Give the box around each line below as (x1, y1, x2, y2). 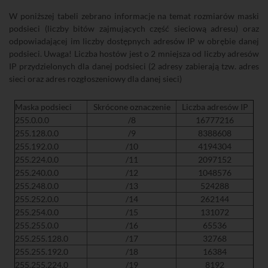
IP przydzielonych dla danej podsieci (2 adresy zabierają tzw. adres (9, 61, 259, 71)
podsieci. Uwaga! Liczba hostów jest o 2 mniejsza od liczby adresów (9, 48, 259, 59)
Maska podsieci (15, 102, 72, 112)
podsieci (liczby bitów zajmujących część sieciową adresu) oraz (9, 23, 259, 33)
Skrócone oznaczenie (93, 102, 170, 112)
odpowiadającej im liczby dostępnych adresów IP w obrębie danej (9, 36, 259, 46)
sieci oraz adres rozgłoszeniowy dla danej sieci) (9, 74, 182, 84)
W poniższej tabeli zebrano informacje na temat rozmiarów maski (9, 11, 259, 21)
